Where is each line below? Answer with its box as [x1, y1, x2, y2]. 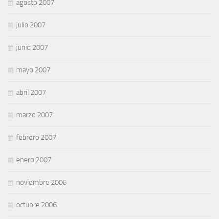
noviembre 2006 [16, 177, 66, 187]
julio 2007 [16, 20, 45, 29]
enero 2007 [16, 155, 51, 164]
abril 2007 [16, 88, 46, 97]
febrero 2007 [16, 132, 56, 142]
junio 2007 [16, 43, 48, 52]
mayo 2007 [16, 65, 50, 74]
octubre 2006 [16, 200, 57, 209]
